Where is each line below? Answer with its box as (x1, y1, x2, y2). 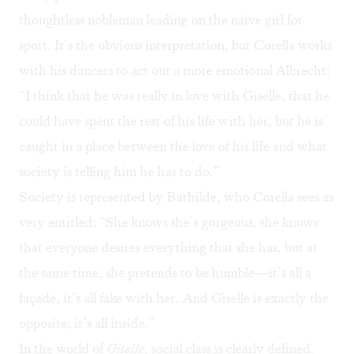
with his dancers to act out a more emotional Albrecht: (19, 62, 330, 80)
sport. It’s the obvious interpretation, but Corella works (19, 36, 332, 55)
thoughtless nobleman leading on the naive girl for (19, 11, 303, 29)
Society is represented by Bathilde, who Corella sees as (19, 188, 333, 206)
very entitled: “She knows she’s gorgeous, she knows (19, 213, 318, 232)
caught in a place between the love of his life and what (19, 137, 327, 156)
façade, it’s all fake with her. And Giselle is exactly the (19, 289, 329, 307)
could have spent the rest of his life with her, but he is (19, 112, 323, 130)
